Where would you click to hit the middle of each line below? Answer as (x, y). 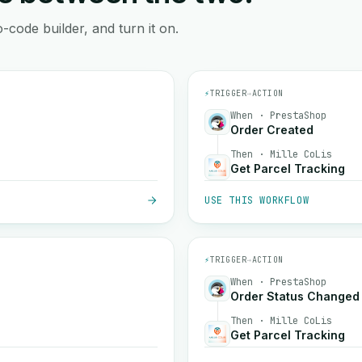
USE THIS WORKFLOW (257, 200)
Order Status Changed (295, 296)
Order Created (272, 130)
